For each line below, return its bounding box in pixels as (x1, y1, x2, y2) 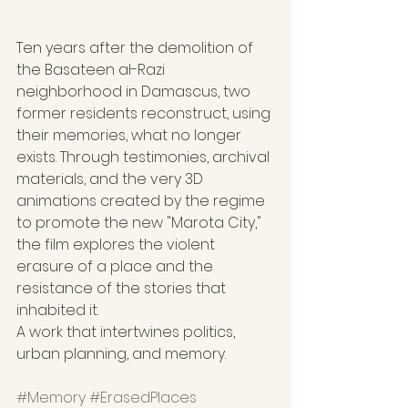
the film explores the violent (16, 233, 219, 255)
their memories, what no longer (16, 124, 245, 146)
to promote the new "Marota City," (16, 211, 265, 233)
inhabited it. (16, 299, 98, 321)
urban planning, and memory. (16, 342, 226, 364)
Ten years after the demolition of (16, 36, 257, 58)
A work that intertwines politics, (16, 321, 239, 342)
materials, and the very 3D (16, 168, 207, 189)
